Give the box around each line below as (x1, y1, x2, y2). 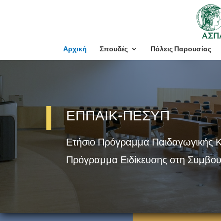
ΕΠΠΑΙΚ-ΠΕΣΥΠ (66, 108, 170, 124)
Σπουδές (99, 45, 128, 53)
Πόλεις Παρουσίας (150, 45, 211, 53)
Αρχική (63, 45, 87, 53)
